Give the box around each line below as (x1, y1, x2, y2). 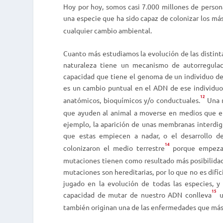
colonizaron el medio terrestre (63, 143, 165, 152)
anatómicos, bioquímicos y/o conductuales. (63, 95, 200, 105)
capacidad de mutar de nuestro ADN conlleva (63, 190, 212, 199)
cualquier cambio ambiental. (63, 26, 152, 35)
